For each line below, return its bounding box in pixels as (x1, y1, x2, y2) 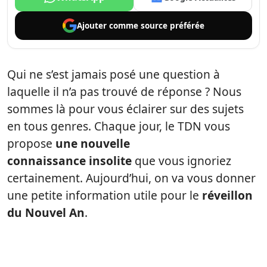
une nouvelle (55, 135, 130, 151)
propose (7, 135, 55, 151)
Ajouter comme (77, 20, 141, 31)
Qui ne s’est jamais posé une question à (7, 66, 220, 82)
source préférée (141, 20, 204, 31)
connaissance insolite (7, 153, 132, 169)
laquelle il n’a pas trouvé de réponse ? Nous (7, 83, 241, 100)
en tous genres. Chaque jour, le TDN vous (7, 118, 230, 134)
